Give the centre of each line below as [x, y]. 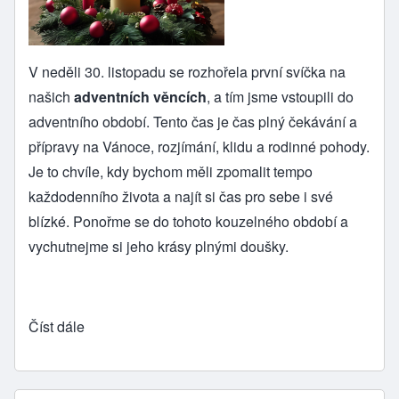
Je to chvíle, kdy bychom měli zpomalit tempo [171, 172]
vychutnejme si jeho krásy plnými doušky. [159, 247]
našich [49, 97]
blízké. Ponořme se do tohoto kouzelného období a [188, 222]
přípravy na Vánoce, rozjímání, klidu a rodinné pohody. [199, 147]
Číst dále [57, 327]
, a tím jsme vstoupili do [280, 97]
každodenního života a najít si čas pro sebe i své [181, 197]
